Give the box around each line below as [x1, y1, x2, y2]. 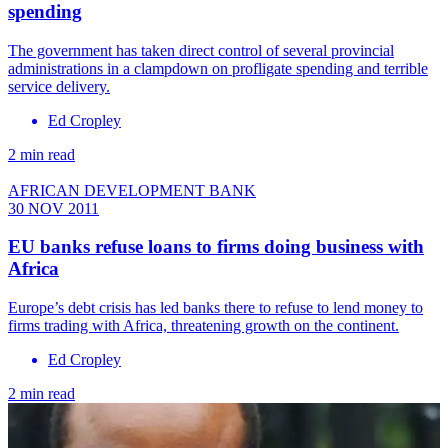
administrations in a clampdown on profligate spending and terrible [8, 59, 428, 77]
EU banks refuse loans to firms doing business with [8, 236, 424, 258]
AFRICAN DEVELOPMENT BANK [8, 181, 256, 199]
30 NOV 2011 [8, 199, 99, 217]
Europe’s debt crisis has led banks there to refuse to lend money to [8, 299, 423, 317]
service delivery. [8, 77, 110, 95]
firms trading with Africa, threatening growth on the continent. [8, 317, 399, 335]
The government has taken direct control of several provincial [8, 41, 394, 59]
